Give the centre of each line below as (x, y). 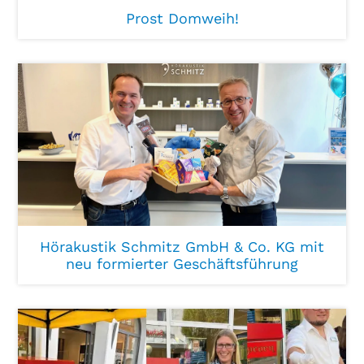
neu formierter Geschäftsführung (182, 264)
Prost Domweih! (182, 18)
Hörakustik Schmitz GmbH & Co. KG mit (182, 247)
